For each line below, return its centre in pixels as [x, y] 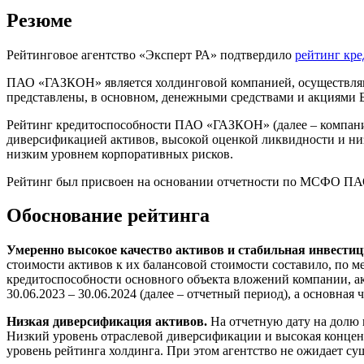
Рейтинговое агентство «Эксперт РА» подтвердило [151, 54]
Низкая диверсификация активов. [108, 322]
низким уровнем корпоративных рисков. [120, 154]
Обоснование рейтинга [108, 216]
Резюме [39, 20]
